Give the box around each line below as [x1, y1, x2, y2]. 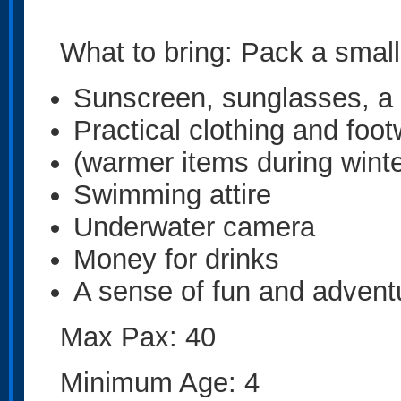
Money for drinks [73, 243, 279, 274]
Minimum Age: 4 [60, 367, 260, 397]
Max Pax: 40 [60, 321, 216, 352]
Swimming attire [73, 179, 271, 209]
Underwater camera [73, 211, 315, 242]
